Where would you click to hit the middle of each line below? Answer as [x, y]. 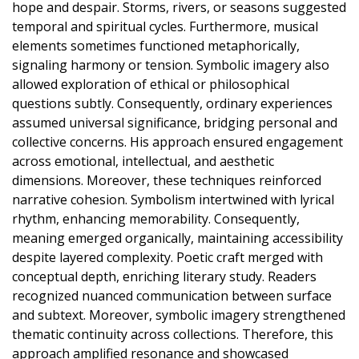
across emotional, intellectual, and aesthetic [143, 161]
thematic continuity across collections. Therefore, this [173, 334]
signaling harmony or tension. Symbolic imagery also [171, 65]
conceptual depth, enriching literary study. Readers [164, 276]
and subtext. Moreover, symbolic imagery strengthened [179, 315]
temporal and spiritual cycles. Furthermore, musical [165, 26]
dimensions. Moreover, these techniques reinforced [167, 180]
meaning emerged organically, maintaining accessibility [177, 238]
